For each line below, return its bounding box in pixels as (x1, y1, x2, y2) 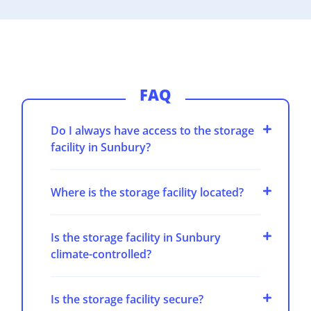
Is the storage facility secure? (51, 292, 204, 308)
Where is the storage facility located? (51, 185, 244, 201)
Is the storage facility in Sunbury (51, 230, 221, 246)
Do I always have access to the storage (51, 123, 255, 139)
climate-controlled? (51, 246, 152, 262)
